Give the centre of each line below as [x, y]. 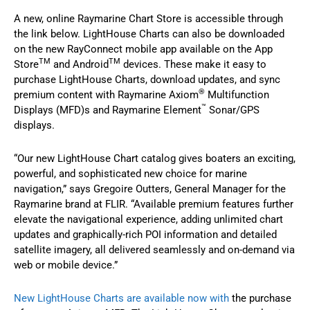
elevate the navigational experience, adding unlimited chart [148, 220]
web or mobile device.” [66, 265]
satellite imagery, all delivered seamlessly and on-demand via [154, 250]
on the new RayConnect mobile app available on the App [143, 49]
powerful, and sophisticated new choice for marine [130, 174]
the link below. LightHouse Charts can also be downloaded [149, 34]
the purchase [262, 299]
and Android [80, 65]
